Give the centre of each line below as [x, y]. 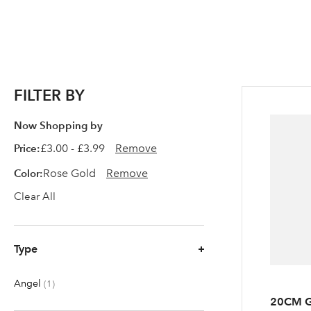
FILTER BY [49, 95]
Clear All [35, 196]
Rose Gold [69, 173]
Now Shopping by [58, 125]
